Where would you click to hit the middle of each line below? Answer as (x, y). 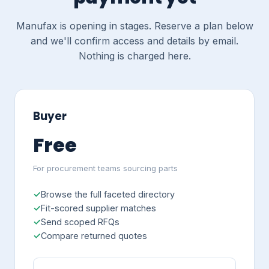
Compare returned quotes (94, 235)
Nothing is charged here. (134, 56)
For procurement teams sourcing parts (105, 168)
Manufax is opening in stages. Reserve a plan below (134, 26)
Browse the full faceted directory (107, 194)
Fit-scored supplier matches (98, 208)
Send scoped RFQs (80, 222)
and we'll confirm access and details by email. (134, 41)
